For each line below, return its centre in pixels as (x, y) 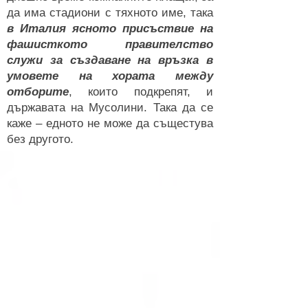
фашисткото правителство (110, 44)
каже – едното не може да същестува (110, 123)
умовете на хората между (110, 76)
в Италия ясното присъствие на (110, 29)
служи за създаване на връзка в (110, 60)
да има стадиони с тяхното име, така (110, 13)
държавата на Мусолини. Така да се (110, 108)
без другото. (40, 139)
